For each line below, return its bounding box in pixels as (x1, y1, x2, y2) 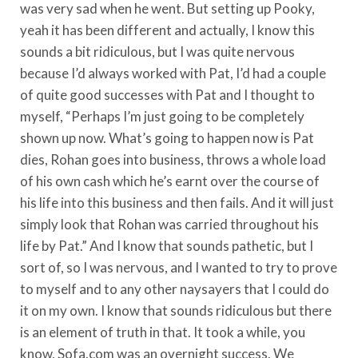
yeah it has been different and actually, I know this (20, 21, 315, 38)
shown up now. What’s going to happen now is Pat (20, 129, 314, 146)
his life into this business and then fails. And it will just (20, 193, 334, 211)
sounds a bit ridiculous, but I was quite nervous (20, 42, 295, 60)
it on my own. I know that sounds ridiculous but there (20, 301, 332, 319)
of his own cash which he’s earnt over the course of (20, 172, 320, 189)
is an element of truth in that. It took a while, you (20, 323, 305, 340)
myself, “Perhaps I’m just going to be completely (20, 107, 304, 125)
